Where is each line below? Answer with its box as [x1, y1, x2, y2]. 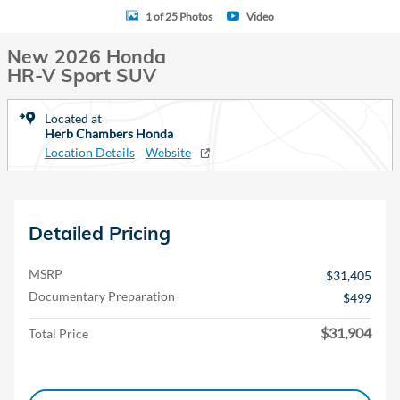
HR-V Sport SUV [7, 63, 156, 87]
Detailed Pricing [29, 221, 171, 245]
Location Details [45, 145, 135, 160]
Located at [45, 111, 102, 126]
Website [146, 145, 191, 160]
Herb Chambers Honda [45, 126, 173, 141]
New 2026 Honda [7, 45, 166, 68]
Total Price [29, 326, 88, 341]
